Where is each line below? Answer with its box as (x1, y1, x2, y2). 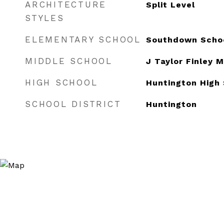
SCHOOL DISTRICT (25, 99, 121, 109)
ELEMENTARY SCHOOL (25, 34, 141, 44)
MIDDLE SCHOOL (25, 56, 112, 66)
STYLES (25, 13, 64, 23)
